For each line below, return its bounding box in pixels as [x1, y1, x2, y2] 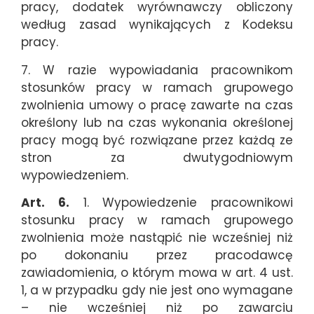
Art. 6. [21, 194, 69, 212]
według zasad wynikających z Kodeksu [21, 16, 293, 34]
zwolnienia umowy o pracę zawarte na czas [21, 96, 293, 114]
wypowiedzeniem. [21, 166, 128, 184]
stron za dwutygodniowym [21, 149, 293, 166]
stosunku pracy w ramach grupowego [21, 212, 293, 229]
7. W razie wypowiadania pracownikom [21, 61, 293, 78]
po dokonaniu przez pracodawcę [21, 247, 293, 264]
